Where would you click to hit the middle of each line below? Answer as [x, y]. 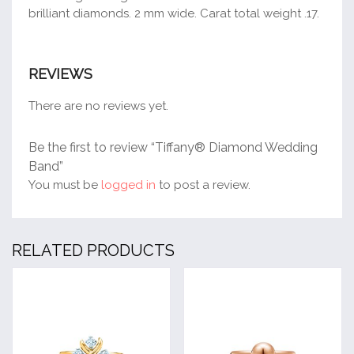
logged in [128, 185]
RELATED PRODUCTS [93, 251]
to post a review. [203, 185]
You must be [65, 185]
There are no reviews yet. [98, 106]
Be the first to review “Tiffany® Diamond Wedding [173, 148]
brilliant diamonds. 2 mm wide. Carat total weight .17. [174, 14]
